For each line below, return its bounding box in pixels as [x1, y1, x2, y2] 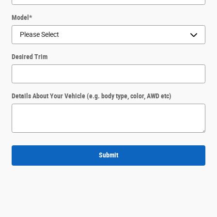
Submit [99, 151, 118, 159]
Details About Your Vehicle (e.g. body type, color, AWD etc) [12, 92, 171, 100]
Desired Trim [12, 53, 47, 61]
